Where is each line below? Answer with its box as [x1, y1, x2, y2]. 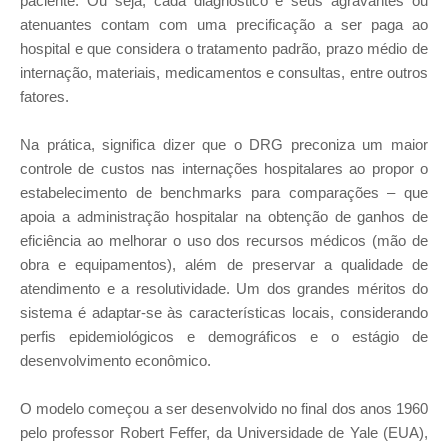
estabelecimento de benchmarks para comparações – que [20, 184, 428, 201]
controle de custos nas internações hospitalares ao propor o [20, 160, 428, 177]
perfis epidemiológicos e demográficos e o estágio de [20, 328, 428, 345]
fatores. [20, 88, 69, 105]
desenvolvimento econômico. [20, 352, 211, 369]
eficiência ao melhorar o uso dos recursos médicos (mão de [20, 232, 428, 249]
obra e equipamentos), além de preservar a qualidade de [20, 256, 428, 273]
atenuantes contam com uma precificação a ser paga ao [20, 16, 428, 33]
